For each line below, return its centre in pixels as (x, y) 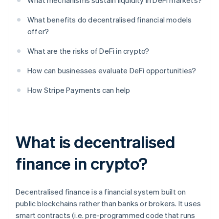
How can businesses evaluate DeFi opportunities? (112, 71)
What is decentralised (96, 142)
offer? (38, 32)
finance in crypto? (82, 163)
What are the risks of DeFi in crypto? (88, 51)
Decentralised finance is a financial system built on (101, 192)
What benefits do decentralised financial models (110, 20)
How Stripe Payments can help (79, 90)
